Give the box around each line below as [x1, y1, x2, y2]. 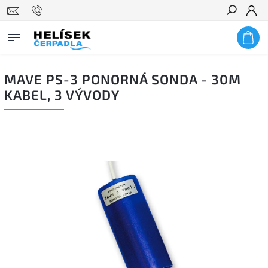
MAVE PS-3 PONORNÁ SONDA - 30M [4, 71, 241, 87]
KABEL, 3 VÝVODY [4, 87, 120, 103]
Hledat [226, 27, 255, 36]
